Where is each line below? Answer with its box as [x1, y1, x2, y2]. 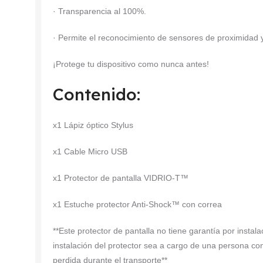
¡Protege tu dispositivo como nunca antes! [53, 59, 209, 69]
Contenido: [53, 83, 140, 104]
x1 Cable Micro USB [53, 146, 127, 156]
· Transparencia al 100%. [53, 6, 146, 16]
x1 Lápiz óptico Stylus [53, 120, 133, 130]
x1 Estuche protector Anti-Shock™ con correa [53, 199, 222, 209]
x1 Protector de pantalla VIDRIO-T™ [53, 173, 188, 183]
